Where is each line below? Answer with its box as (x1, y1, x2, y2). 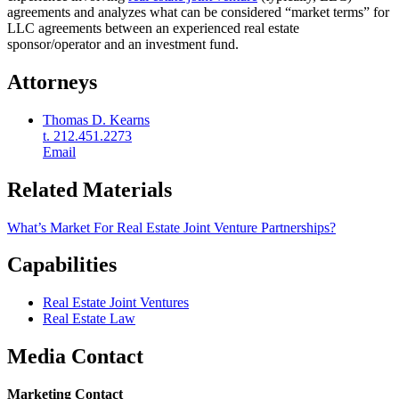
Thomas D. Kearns (43, 111, 150, 127)
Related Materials (7, 177, 172, 201)
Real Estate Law (43, 311, 135, 327)
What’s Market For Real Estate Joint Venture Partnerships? (7, 219, 336, 235)
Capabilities (7, 253, 117, 277)
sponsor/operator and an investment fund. (7, 36, 239, 52)
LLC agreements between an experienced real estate (7, 20, 299, 36)
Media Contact (7, 345, 143, 369)
